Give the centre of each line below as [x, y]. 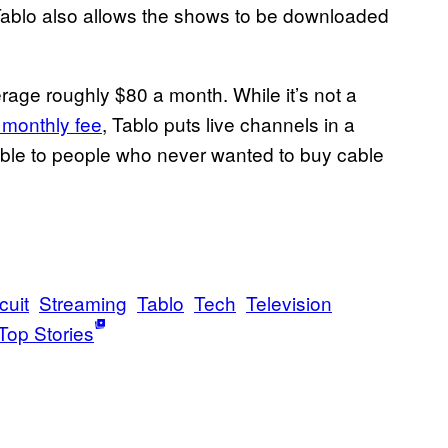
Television [289, 303]
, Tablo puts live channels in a [228, 124]
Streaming [83, 303]
